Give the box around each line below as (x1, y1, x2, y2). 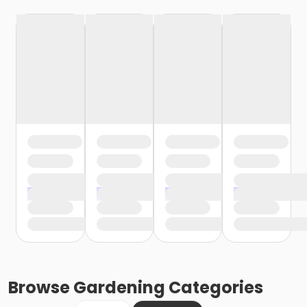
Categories (165, 276, 263, 299)
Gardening (73, 276, 165, 299)
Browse (8, 276, 73, 299)
